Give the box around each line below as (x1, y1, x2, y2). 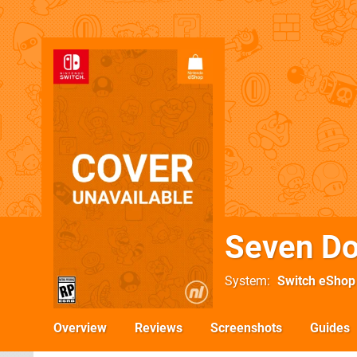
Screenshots (210, 320, 282, 335)
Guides (310, 320, 350, 335)
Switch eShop (277, 273, 355, 288)
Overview (53, 320, 107, 335)
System (225, 273, 267, 288)
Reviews (135, 320, 182, 335)
